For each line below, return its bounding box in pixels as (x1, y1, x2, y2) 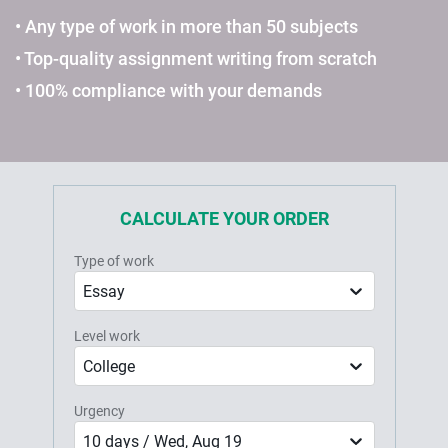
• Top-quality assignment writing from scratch (15, 48, 377, 69)
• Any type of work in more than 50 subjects (15, 16, 358, 37)
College (82, 356, 135, 376)
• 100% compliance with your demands (15, 80, 322, 101)
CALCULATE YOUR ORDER (119, 208, 329, 229)
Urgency (73, 403, 125, 419)
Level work (73, 328, 140, 344)
